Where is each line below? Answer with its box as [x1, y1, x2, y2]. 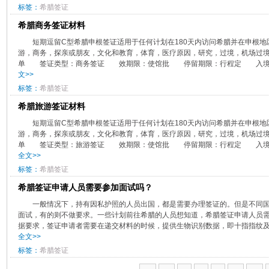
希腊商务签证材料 [17, 20, 85, 30]
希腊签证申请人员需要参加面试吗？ [17, 182, 153, 192]
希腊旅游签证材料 [17, 101, 85, 111]
